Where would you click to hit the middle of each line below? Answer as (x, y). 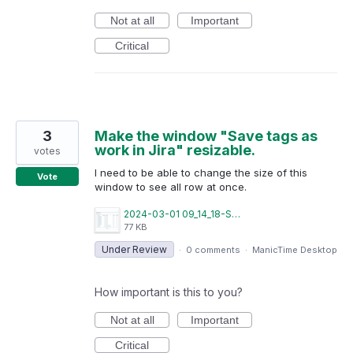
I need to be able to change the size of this (201, 172)
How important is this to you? (169, 292)
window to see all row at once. (171, 186)
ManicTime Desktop (295, 249)
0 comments (213, 249)
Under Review (134, 249)
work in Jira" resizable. (175, 150)
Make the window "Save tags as (206, 136)
